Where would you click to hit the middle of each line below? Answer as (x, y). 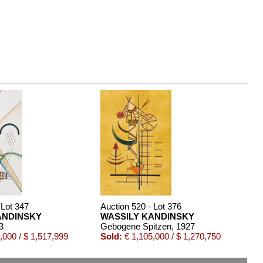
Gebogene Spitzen (136, 226)
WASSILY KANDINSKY (147, 216)
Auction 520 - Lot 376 (141, 206)
